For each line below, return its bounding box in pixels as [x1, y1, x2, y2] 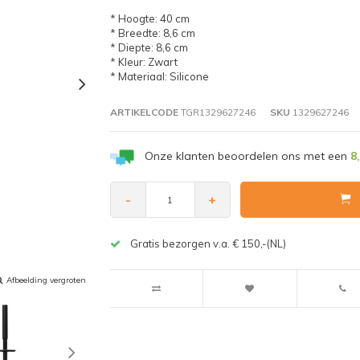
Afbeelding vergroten [6, 274, 86, 285]
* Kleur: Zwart [109, 55, 178, 68]
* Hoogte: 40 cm [109, 11, 190, 25]
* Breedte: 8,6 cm [109, 26, 195, 39]
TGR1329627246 [178, 105, 256, 118]
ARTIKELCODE [109, 105, 178, 118]
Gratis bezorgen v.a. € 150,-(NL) [129, 237, 286, 251]
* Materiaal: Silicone [109, 69, 209, 83]
